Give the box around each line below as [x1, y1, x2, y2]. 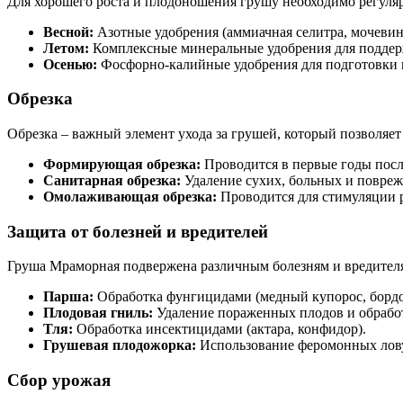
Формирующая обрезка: [43, 157, 201, 172]
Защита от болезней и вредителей [7, 221, 268, 241]
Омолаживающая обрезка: [43, 189, 217, 204]
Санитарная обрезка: [43, 173, 181, 188]
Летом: [43, 40, 89, 56]
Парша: [43, 289, 94, 305]
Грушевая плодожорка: [43, 337, 196, 354]
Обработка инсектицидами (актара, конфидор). [73, 321, 366, 337]
